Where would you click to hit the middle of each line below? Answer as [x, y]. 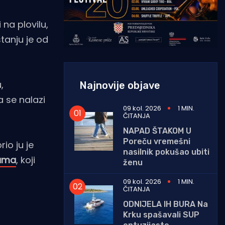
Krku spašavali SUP [161, 214]
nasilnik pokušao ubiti [166, 152]
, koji [26, 160]
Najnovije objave [120, 85]
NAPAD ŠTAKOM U [157, 131]
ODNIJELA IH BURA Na [165, 204]
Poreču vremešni [157, 141]
